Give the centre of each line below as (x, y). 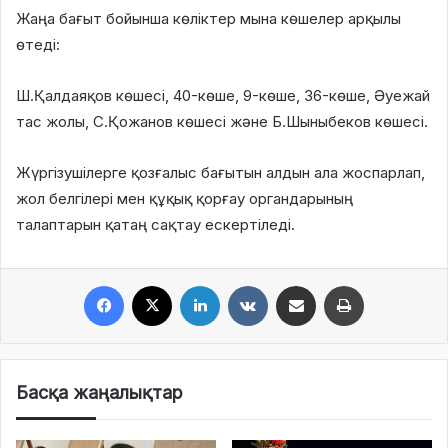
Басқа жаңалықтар (99, 392)
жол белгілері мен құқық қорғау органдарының (184, 198)
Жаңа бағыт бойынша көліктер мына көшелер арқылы (208, 18)
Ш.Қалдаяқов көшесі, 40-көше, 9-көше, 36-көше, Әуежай (223, 95)
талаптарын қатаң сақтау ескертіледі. (155, 224)
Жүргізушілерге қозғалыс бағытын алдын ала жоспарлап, (220, 172)
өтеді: (38, 44)
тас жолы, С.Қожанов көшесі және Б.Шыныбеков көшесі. (222, 121)
